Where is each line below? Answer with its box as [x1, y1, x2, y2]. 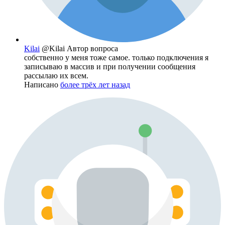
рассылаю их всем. [24, 71, 88, 80]
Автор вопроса [67, 44, 118, 53]
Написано [24, 80, 60, 89]
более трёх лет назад [60, 80, 130, 89]
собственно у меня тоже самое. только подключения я [24, 53, 208, 62]
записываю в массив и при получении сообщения [24, 62, 195, 71]
